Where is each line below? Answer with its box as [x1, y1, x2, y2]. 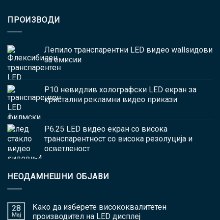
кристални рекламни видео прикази [44, 95, 177, 105]
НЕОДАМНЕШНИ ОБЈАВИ [7, 172, 110, 182]
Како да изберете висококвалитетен [32, 202, 166, 212]
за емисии [44, 55, 82, 65]
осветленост [44, 144, 90, 154]
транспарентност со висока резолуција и [44, 134, 192, 144]
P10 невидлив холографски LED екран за [44, 85, 196, 95]
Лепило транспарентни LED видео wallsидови [44, 45, 213, 55]
